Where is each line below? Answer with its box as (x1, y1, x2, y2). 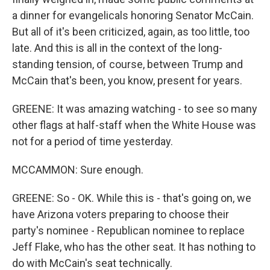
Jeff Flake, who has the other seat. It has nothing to (12, 240, 256, 253)
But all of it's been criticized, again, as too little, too (12, 25, 250, 38)
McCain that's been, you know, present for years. (12, 74, 242, 87)
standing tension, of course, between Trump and (12, 58, 243, 71)
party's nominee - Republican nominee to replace (12, 224, 245, 237)
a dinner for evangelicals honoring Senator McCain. (12, 9, 254, 22)
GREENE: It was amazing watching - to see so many (12, 102, 257, 115)
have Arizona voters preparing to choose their (12, 208, 229, 221)
